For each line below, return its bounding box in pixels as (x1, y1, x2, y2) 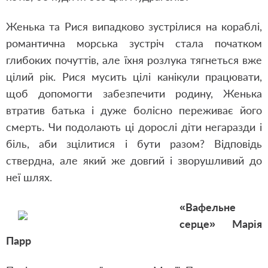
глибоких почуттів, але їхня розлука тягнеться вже (6, 53, 262, 66)
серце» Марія (179, 217, 262, 230)
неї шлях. (6, 170, 52, 184)
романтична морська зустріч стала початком (6, 36, 262, 50)
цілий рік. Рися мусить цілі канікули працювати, (6, 70, 262, 83)
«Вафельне (179, 200, 236, 214)
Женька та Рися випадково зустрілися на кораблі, (6, 20, 262, 33)
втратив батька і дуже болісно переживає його (6, 103, 262, 117)
